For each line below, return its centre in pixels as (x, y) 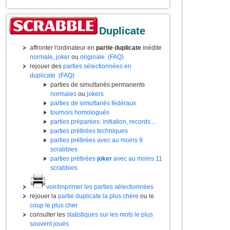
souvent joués (49, 224)
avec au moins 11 (137, 159)
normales (63, 94)
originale (92, 57)
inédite (151, 48)
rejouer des (46, 66)
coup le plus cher (54, 205)
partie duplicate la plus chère (98, 196)
